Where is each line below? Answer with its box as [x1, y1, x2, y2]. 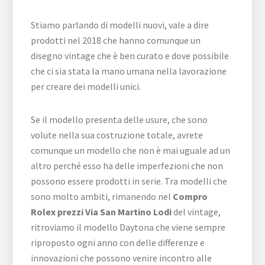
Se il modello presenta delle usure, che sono [31, 113, 208, 125]
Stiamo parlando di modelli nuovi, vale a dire [31, 18, 209, 31]
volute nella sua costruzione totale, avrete [31, 128, 203, 141]
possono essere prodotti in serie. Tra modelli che [31, 174, 228, 187]
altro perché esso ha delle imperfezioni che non [31, 159, 224, 172]
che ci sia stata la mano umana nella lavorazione [31, 64, 227, 77]
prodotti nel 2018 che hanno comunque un [31, 34, 201, 46]
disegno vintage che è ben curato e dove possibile [31, 49, 230, 62]
